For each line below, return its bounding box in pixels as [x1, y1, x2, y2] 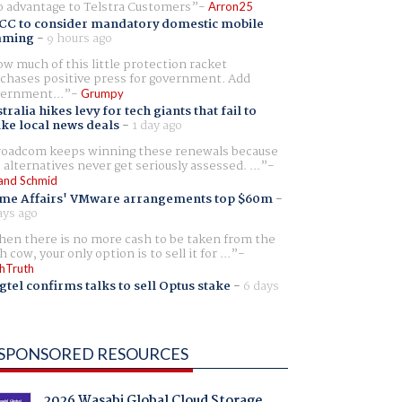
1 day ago [131, 116, 182, 136]
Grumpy [80, 86, 124, 101]
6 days [242, 275, 279, 296]
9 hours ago [46, 29, 112, 49]
